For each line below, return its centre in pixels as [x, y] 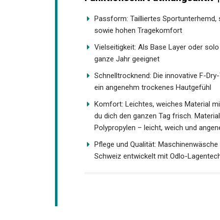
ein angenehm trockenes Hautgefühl [153, 114]
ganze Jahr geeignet [127, 86]
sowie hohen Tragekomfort [138, 57]
